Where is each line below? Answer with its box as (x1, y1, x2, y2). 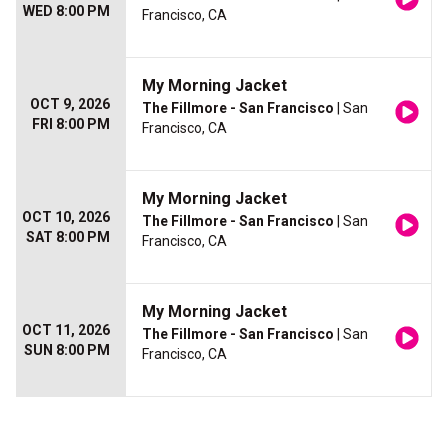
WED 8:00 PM (23, 3, 110, 20)
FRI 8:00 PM (32, 116, 110, 133)
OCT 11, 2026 (22, 322, 110, 339)
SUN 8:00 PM (24, 342, 110, 359)
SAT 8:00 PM (26, 229, 110, 246)
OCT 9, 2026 (30, 96, 110, 113)
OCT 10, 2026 (22, 209, 110, 226)
